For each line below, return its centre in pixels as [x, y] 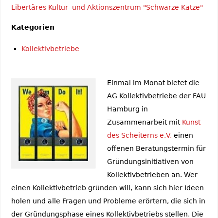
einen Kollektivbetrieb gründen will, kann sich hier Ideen [107, 188]
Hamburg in [127, 109]
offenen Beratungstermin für [156, 149]
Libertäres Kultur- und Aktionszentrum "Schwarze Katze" [107, 7]
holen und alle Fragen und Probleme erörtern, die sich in [108, 201]
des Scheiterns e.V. [139, 136]
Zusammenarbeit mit [144, 122]
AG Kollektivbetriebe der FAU [156, 96]
